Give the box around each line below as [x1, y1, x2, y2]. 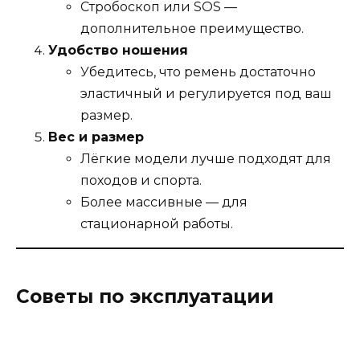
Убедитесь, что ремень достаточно [80, 64, 316, 80]
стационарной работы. [80, 216, 233, 232]
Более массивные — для [80, 194, 247, 211]
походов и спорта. [80, 173, 202, 189]
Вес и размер [48, 129, 144, 145]
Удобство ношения [48, 43, 188, 59]
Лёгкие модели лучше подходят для [80, 151, 331, 167]
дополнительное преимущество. [80, 21, 304, 37]
